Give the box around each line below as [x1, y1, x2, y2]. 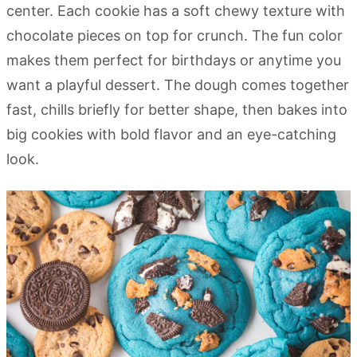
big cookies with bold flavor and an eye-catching [6, 126, 336, 143]
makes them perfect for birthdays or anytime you [6, 52, 341, 69]
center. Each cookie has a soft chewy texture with [6, 2, 345, 19]
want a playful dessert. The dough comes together [6, 76, 349, 93]
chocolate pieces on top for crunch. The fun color [6, 27, 343, 44]
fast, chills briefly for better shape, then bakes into [6, 101, 347, 118]
